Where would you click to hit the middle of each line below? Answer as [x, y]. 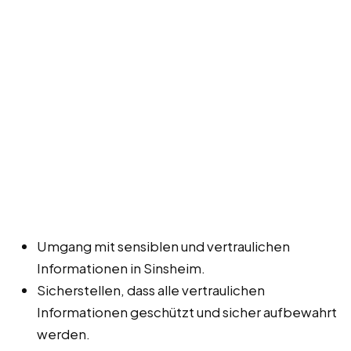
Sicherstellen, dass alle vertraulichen [151, 290]
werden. [63, 334]
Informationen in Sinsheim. [121, 268]
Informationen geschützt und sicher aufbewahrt [187, 312]
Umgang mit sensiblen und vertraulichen [163, 246]
